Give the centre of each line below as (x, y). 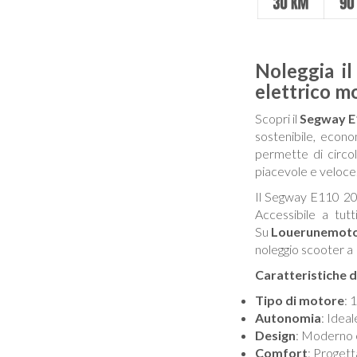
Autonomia (288, 318)
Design (275, 335)
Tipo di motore (299, 300)
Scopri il (277, 118)
